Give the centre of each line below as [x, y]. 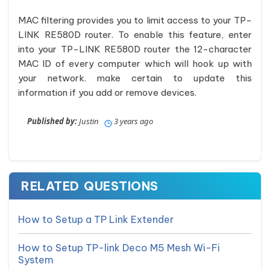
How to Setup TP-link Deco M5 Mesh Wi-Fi [119, 248]
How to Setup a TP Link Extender [96, 219]
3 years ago [133, 121]
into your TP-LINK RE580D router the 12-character [135, 49]
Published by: [52, 121]
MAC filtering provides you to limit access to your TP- [135, 20]
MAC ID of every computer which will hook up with [135, 64]
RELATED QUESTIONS [90, 186]
